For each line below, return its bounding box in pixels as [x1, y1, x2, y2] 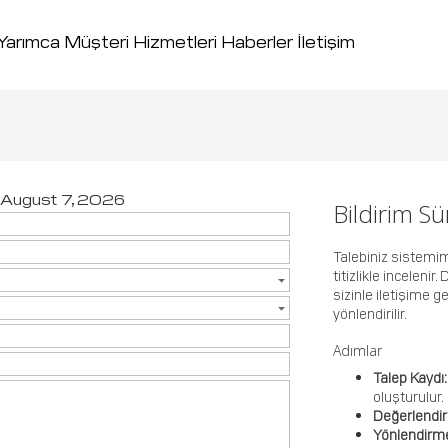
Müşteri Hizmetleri [63, 31, 221, 51]
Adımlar [333, 341, 383, 360]
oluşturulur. [373, 387, 445, 405]
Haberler [220, 31, 297, 51]
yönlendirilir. [333, 304, 408, 322]
